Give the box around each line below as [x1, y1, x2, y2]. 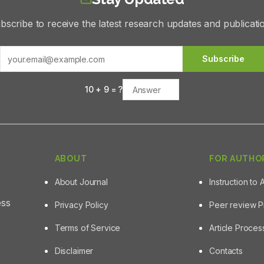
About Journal [54, 177, 108, 187]
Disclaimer [54, 246, 94, 256]
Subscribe [202, 54, 245, 64]
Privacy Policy [54, 200, 108, 210]
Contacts [209, 246, 243, 256]
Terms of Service [54, 223, 121, 233]
